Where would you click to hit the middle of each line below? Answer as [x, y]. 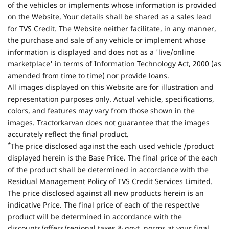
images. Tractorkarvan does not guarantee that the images [109, 124]
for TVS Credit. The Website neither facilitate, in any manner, [112, 30]
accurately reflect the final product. [68, 135]
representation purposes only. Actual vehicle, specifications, [111, 100]
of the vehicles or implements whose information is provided [112, 6]
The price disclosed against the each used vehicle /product [112, 147]
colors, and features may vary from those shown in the [101, 112]
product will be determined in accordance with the [95, 218]
